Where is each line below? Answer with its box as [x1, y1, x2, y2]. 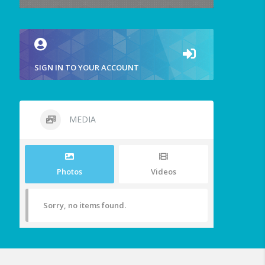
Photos [57, 166, 83, 177]
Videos [151, 166, 177, 177]
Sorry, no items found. [43, 200, 127, 211]
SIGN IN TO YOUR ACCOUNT [34, 62, 140, 73]
